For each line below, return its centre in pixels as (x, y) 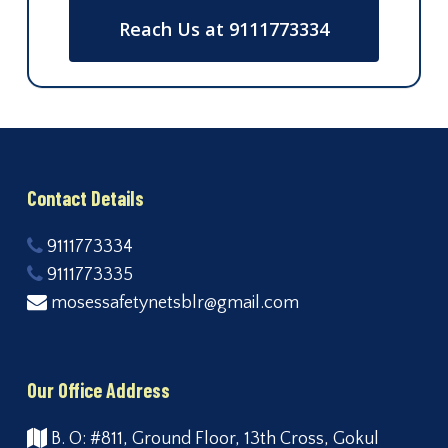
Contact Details (85, 198)
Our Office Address (98, 390)
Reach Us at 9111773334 (223, 29)
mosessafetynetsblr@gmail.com (172, 303)
